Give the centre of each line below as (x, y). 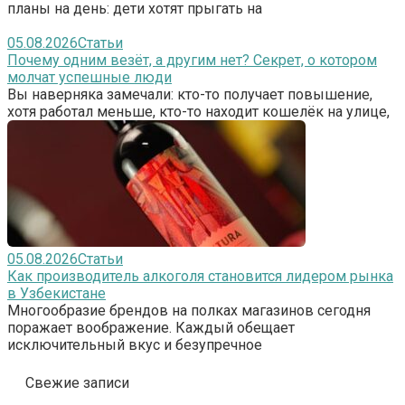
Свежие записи (77, 382)
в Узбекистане (57, 293)
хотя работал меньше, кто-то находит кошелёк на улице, (198, 111)
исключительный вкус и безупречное (135, 344)
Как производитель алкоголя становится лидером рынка (200, 276)
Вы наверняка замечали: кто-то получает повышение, (190, 94)
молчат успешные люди (89, 77)
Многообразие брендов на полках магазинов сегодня (189, 310)
